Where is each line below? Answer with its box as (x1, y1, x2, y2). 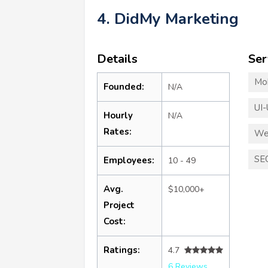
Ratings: (103, 243, 140, 256)
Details (97, 50, 138, 67)
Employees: (103, 154, 154, 166)
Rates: (103, 125, 132, 138)
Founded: (103, 80, 144, 93)
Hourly (103, 109, 133, 121)
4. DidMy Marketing (97, 8, 239, 29)
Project (103, 199, 135, 211)
